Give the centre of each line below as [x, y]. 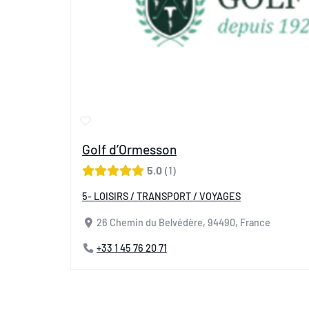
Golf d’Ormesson [129, 149]
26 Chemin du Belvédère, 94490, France [183, 222]
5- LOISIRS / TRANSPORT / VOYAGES [161, 196]
